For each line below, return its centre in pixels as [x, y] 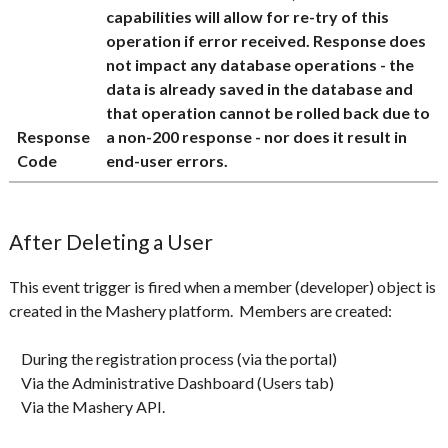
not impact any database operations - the [260, 64]
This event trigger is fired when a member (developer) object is [223, 286]
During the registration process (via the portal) [173, 358]
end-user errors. [167, 160]
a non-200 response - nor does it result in [257, 136]
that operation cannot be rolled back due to [268, 112]
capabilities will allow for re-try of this [248, 16]
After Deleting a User [111, 241]
